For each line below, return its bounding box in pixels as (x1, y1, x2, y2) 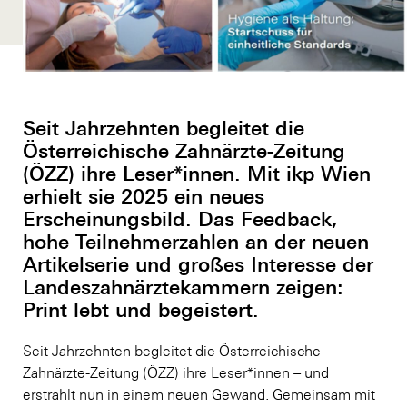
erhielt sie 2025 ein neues (23, 183, 264, 208)
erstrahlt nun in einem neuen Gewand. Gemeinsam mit (23, 385, 375, 402)
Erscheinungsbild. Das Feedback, (23, 205, 338, 231)
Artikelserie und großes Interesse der (23, 251, 373, 276)
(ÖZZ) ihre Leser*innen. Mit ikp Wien (23, 160, 371, 185)
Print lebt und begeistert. (23, 296, 259, 322)
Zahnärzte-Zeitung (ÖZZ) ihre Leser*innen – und (23, 363, 329, 381)
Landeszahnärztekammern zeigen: (23, 273, 343, 299)
